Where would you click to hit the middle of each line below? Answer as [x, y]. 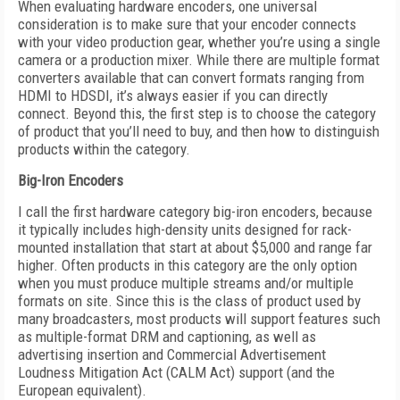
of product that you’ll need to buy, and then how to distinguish [199, 131]
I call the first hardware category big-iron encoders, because [195, 212]
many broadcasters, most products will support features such [199, 319]
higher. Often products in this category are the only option [187, 265]
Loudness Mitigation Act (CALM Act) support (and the [176, 372]
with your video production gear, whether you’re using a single [199, 42]
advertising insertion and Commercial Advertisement [172, 354]
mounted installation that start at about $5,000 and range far [195, 247]
